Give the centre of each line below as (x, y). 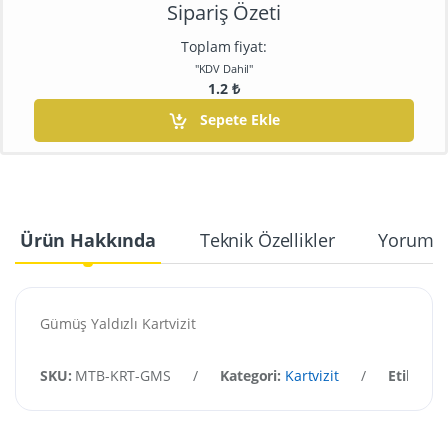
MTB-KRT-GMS (123, 375)
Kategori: (251, 375)
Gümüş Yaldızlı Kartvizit (118, 323)
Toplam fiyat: (224, 47)
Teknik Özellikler (267, 239)
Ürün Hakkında (87, 239)
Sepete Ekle (237, 120)
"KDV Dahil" (224, 69)
